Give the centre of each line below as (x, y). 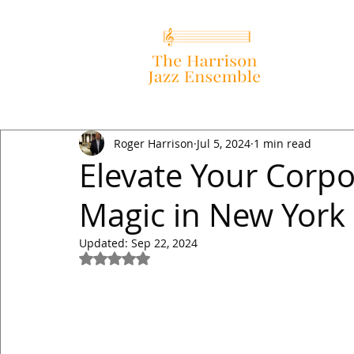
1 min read (282, 143)
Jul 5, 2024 (224, 143)
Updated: (105, 243)
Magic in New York (212, 215)
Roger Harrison (154, 143)
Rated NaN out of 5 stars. (181, 257)
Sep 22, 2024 (164, 243)
